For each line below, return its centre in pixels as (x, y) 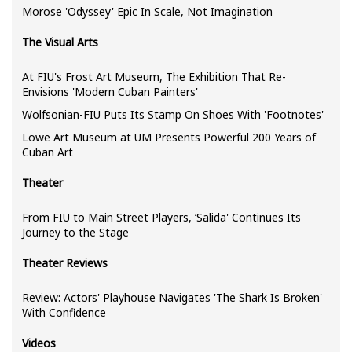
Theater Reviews (65, 263)
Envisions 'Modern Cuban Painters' (110, 92)
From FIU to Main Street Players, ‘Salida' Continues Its (161, 218)
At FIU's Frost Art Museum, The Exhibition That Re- (154, 77)
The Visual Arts (60, 42)
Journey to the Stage (75, 233)
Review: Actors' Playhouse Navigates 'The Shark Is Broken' (172, 298)
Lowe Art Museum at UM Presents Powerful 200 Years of (169, 137)
